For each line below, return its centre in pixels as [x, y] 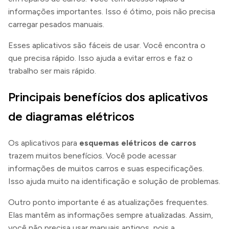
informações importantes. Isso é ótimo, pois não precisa [112, 11]
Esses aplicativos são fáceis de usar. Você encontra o [107, 45]
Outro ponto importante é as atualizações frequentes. [108, 202]
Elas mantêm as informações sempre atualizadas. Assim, [111, 215]
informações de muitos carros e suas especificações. [106, 168]
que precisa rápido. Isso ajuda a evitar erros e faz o [100, 58]
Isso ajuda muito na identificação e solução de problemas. [114, 181]
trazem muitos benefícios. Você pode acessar [92, 155]
